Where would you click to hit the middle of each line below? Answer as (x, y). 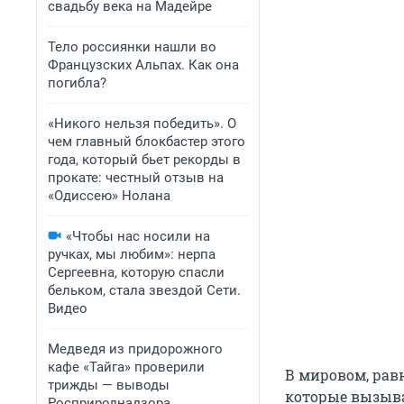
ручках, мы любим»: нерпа (132, 254)
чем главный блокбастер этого (147, 142)
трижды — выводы (109, 385)
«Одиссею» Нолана (109, 196)
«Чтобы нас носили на (138, 236)
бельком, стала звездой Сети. (144, 290)
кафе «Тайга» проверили (126, 367)
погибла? (77, 83)
